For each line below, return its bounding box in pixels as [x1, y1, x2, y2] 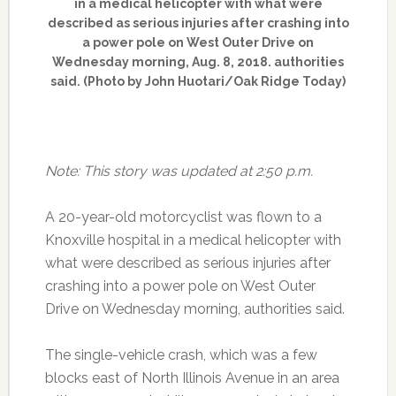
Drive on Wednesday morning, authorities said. [44, 301, 345, 318]
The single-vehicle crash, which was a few [44, 346, 317, 364]
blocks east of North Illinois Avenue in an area [44, 369, 339, 387]
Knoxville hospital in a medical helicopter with [44, 232, 341, 249]
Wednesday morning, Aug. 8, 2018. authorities [52, 55, 345, 70]
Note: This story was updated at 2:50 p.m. [44, 163, 313, 180]
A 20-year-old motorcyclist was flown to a [44, 209, 322, 226]
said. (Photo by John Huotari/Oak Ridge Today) [50, 74, 346, 89]
